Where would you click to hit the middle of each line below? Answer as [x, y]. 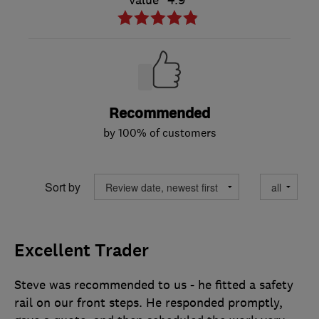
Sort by [63, 187]
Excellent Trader [82, 251]
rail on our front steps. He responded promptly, [148, 303]
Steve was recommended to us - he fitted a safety [154, 285]
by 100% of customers [159, 133]
